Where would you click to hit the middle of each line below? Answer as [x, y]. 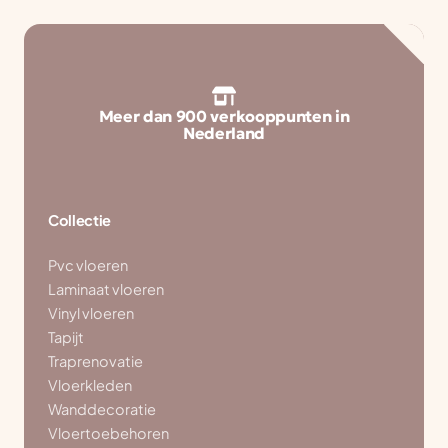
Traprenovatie [95, 361]
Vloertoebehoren [108, 433]
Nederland [224, 133]
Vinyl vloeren [91, 313]
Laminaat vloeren [106, 289]
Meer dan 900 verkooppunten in [224, 116]
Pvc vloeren [88, 265]
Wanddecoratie [102, 409]
